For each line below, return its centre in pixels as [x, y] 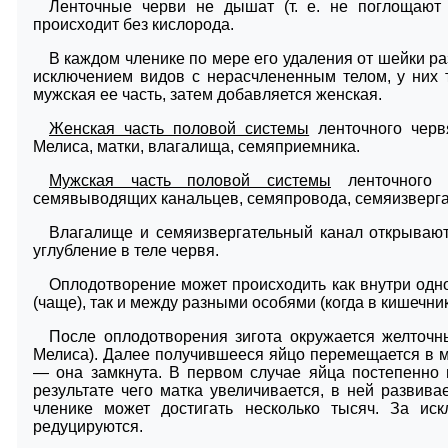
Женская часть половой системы [179, 128]
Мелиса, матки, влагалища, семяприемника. [196, 146]
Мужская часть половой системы [190, 180]
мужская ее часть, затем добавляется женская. [207, 94]
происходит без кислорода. [133, 24]
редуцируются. [88, 426]
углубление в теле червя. [126, 250]
